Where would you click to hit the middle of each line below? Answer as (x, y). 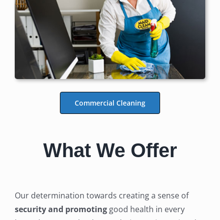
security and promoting (61, 209)
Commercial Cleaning (110, 103)
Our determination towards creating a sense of (101, 196)
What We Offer (110, 151)
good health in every (146, 209)
